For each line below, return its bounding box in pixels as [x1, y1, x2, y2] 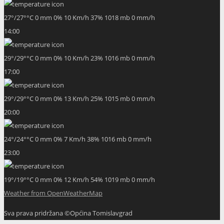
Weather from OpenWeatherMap [4, 188, 102, 197]
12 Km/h [64, 174, 90, 184]
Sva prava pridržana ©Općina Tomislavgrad [4, 208, 132, 217]
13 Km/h [64, 93, 90, 103]
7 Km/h [64, 134, 87, 143]
